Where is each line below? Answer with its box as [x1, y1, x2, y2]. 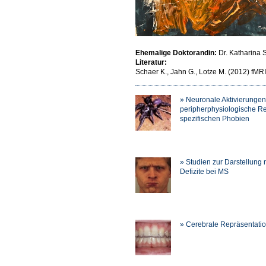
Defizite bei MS [180, 167, 229, 176]
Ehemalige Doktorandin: [135, 49, 218, 57]
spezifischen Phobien [180, 115, 249, 123]
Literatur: [135, 58, 167, 66]
